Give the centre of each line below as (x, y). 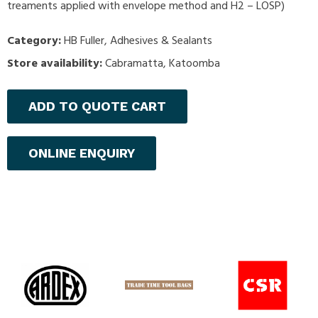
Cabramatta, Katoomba (161, 64)
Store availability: (55, 64)
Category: (35, 42)
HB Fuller (84, 42)
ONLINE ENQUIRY (82, 153)
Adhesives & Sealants (161, 42)
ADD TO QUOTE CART (97, 106)
